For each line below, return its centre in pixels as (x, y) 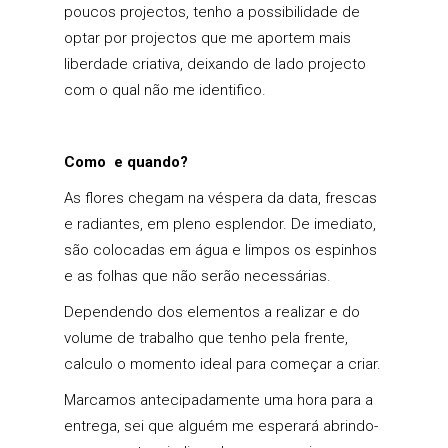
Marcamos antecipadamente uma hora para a (218, 400)
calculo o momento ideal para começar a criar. (222, 364)
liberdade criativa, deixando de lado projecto (215, 64)
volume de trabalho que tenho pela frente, (206, 338)
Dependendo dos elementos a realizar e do (212, 312)
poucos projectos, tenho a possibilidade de (212, 12)
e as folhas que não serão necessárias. (197, 276)
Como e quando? (126, 162)
